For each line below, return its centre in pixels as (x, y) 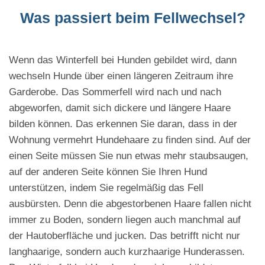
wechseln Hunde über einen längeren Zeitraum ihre (121, 76)
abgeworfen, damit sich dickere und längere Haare (120, 108)
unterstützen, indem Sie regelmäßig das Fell (106, 188)
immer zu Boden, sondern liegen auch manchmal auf (125, 220)
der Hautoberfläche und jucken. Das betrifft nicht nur (125, 236)
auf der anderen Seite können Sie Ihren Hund (108, 172)
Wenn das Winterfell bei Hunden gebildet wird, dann (123, 60)
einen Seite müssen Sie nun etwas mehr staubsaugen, (129, 156)
